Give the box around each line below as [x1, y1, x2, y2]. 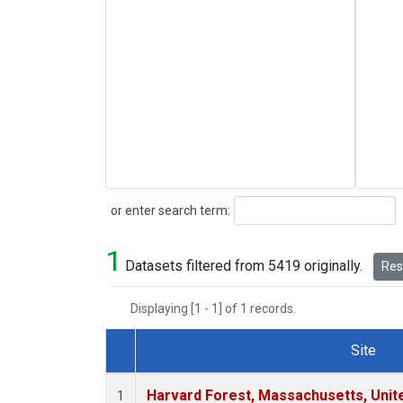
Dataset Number [120, 363, 222, 381]
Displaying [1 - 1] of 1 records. [130, 301, 307, 317]
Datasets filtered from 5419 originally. [121, 257, 366, 275]
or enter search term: [105, 202, 230, 218]
